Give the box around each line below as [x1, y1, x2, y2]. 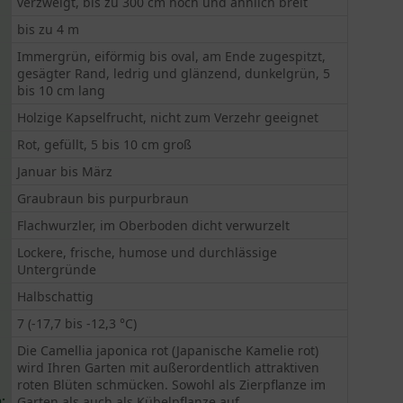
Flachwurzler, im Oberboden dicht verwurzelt [17, 217, 291, 234]
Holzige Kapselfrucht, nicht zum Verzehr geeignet [17, 109, 319, 126]
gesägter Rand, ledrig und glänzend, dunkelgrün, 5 [17, 65, 331, 82]
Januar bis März [17, 163, 113, 180]
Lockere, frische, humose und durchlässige [17, 244, 278, 261]
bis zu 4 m [17, 21, 80, 38]
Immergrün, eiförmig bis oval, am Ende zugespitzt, [17, 48, 327, 65]
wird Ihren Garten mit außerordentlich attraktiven [17, 359, 320, 376]
